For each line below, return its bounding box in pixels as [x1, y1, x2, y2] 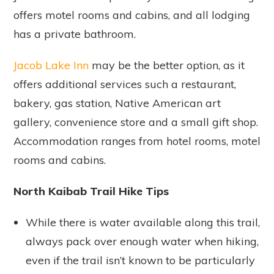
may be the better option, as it [89, 58, 245, 73]
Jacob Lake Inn [13, 58, 89, 73]
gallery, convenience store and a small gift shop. [13, 115, 258, 130]
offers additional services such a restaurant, [13, 77, 236, 92]
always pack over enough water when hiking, [26, 234, 259, 249]
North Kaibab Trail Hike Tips [13, 184, 169, 199]
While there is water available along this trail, [26, 215, 260, 230]
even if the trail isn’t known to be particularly [26, 253, 255, 268]
